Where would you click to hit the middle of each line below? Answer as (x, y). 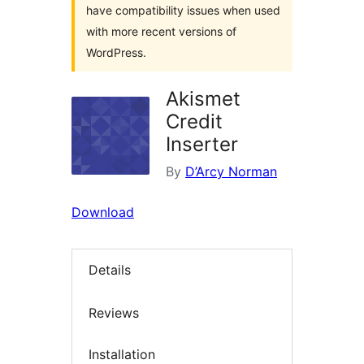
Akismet (203, 99)
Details (110, 270)
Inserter (202, 144)
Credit (194, 121)
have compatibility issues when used (183, 10)
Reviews (114, 312)
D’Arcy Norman (231, 171)
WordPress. (116, 52)
